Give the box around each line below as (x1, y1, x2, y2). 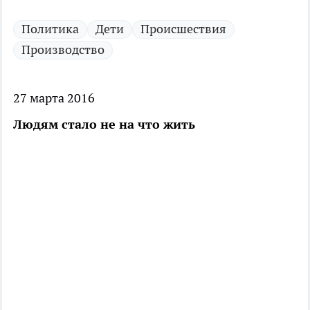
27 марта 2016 (13, 90, 95, 107)
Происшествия (140, 21, 226, 37)
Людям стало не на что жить (13, 116, 195, 133)
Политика (21, 21, 79, 37)
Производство (21, 42, 104, 58)
